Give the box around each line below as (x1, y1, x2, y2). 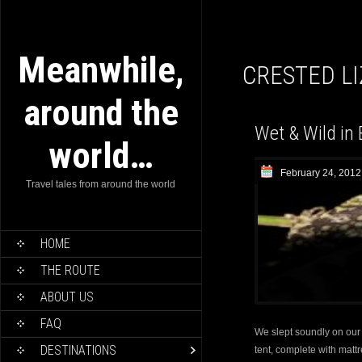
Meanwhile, (18, 48, 184, 91)
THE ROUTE (40, 263, 100, 278)
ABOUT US (40, 289, 94, 305)
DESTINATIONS (40, 343, 116, 358)
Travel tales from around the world (26, 179, 176, 190)
